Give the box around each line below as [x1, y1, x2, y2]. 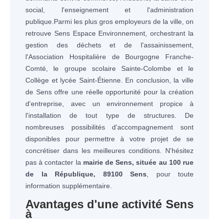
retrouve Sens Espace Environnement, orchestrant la [25, 29, 194, 37]
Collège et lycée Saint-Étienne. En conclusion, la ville [25, 76, 194, 84]
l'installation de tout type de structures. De [25, 111, 194, 119]
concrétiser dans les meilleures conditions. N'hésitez [25, 147, 194, 154]
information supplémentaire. [25, 182, 112, 190]
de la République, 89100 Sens [25, 170, 147, 178]
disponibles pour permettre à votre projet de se [25, 135, 194, 143]
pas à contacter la [25, 158, 83, 166]
